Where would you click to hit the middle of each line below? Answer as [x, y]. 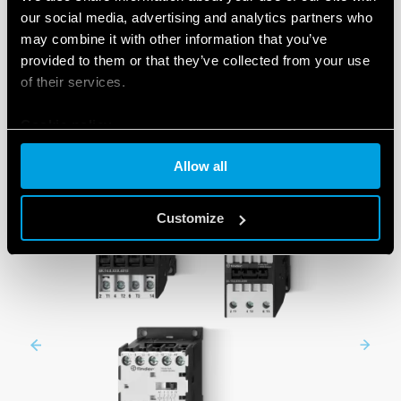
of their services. [73, 82]
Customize [191, 218]
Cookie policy [66, 125]
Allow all [200, 166]
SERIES [200, 91]
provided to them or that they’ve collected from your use [195, 60]
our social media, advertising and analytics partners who [196, 17]
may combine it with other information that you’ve [174, 39]
